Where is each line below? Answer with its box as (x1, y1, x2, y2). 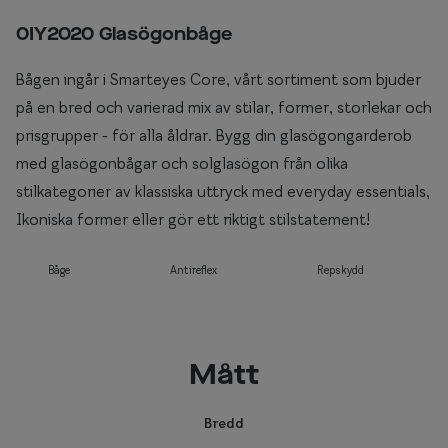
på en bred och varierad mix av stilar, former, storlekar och (16, 97, 432, 117)
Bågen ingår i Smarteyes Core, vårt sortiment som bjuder (16, 69, 421, 89)
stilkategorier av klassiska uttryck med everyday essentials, (16, 181, 430, 201)
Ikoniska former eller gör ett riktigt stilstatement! (16, 209, 370, 229)
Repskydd (317, 262, 364, 277)
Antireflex (170, 262, 217, 277)
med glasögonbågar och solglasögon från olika (16, 153, 348, 173)
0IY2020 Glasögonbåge (16, 25, 232, 45)
